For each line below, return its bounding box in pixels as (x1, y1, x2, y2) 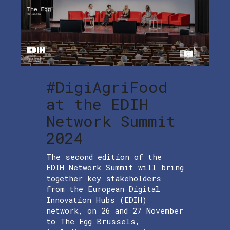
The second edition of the (46, 151, 162, 162)
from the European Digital (46, 184, 160, 195)
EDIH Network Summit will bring (46, 162, 184, 173)
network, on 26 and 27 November (46, 205, 183, 216)
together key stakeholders (46, 173, 161, 184)
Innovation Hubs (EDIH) (46, 195, 147, 205)
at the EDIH (46, 94, 148, 114)
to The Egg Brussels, (46, 216, 140, 227)
